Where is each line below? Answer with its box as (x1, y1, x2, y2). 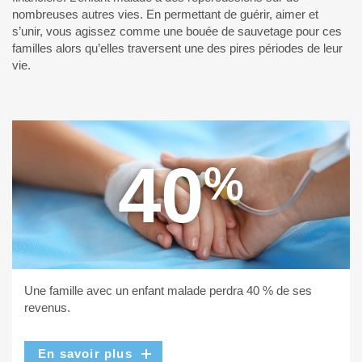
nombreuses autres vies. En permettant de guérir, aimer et (12, 7, 318, 21)
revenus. (24, 300, 70, 314)
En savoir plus (38, 346, 133, 360)
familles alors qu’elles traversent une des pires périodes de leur (12, 41, 343, 55)
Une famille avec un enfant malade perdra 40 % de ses (24, 283, 312, 297)
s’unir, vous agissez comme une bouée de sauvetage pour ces (12, 24, 342, 38)
